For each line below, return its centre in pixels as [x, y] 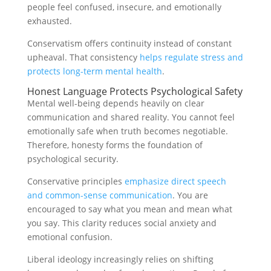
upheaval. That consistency [83, 57]
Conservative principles [74, 181]
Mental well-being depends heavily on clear [116, 103]
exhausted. [49, 21]
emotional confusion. [70, 237]
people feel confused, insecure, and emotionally [124, 7]
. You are [190, 195]
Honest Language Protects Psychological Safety [135, 92]
